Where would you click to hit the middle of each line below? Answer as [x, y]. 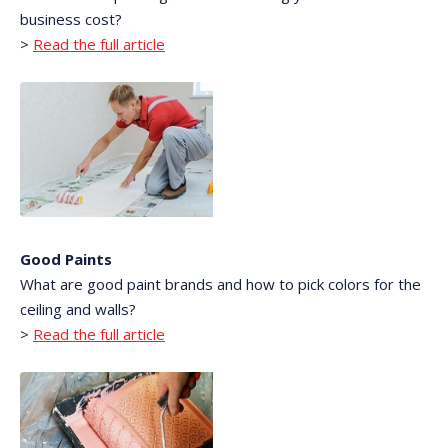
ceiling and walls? [78, 309]
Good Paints [66, 259]
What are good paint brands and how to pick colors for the [220, 284]
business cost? [71, 19]
